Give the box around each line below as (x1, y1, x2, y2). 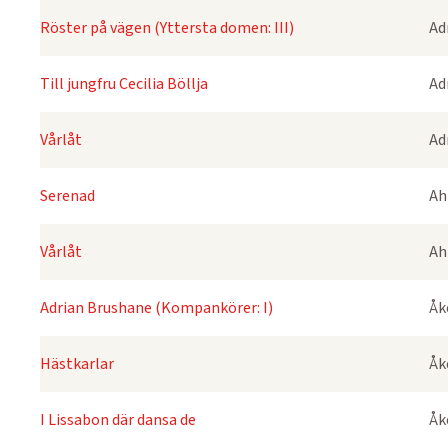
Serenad (40, 185, 95, 207)
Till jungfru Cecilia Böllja (40, 73, 208, 95)
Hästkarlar (40, 353, 114, 375)
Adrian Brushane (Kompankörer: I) (40, 297, 273, 319)
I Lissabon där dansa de (40, 409, 196, 431)
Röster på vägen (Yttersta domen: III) (40, 17, 294, 39)
